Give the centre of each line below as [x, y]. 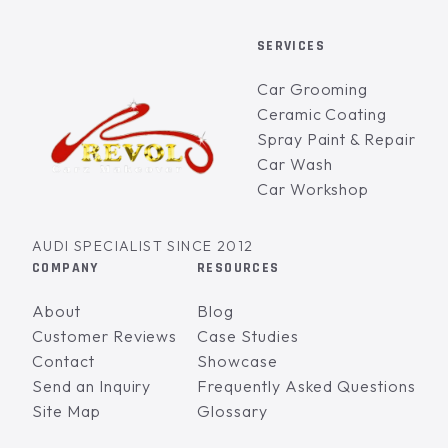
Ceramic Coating [322, 113]
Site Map [66, 410]
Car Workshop [313, 188]
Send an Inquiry [92, 385]
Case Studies [248, 335]
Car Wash [294, 163]
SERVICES [290, 45]
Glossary [232, 410]
